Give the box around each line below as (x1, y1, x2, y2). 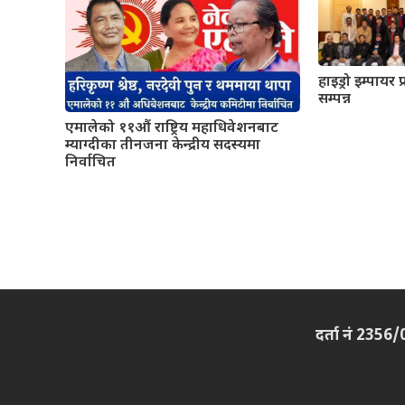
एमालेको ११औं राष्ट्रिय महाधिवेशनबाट (65, 119, 278, 139)
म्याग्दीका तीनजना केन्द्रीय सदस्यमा (65, 137, 260, 156)
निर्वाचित (65, 154, 116, 174)
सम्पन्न (318, 90, 351, 110)
